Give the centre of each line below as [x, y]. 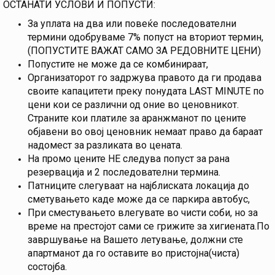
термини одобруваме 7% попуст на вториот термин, [145, 37]
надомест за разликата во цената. [105, 145]
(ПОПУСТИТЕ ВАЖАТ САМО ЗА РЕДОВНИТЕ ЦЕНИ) [144, 51]
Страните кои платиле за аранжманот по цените [137, 118]
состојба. [47, 267]
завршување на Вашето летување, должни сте [135, 240]
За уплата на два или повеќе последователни [132, 24]
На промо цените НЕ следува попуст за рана [129, 159]
